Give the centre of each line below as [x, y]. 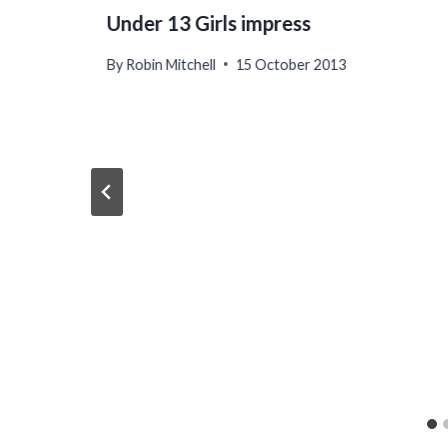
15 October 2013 [291, 64]
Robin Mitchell [171, 64]
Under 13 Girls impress [209, 23]
